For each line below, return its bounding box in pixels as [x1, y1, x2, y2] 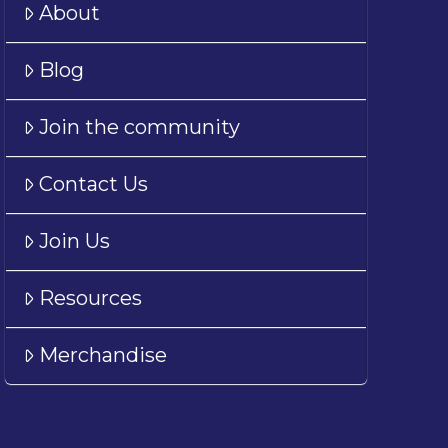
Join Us [38, 229, 110, 254]
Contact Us [38, 172, 148, 197]
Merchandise [38, 343, 167, 368]
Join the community [38, 115, 240, 140]
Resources [38, 286, 142, 311]
